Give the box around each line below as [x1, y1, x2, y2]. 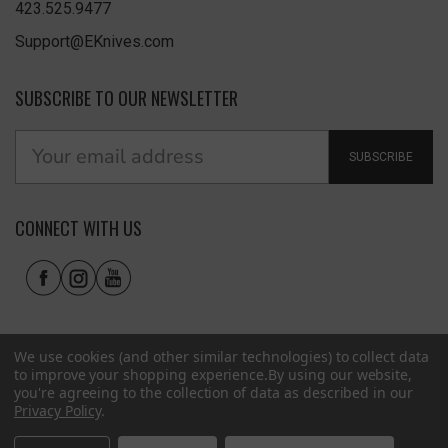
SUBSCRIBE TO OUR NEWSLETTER [15, 84, 238, 111]
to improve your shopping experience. [14, 365, 269, 384]
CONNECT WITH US [15, 214, 142, 241]
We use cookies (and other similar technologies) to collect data [14, 347, 429, 366]
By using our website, [268, 365, 413, 384]
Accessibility [278, 413, 348, 431]
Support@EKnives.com [15, 31, 174, 51]
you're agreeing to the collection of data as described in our [14, 383, 413, 402]
